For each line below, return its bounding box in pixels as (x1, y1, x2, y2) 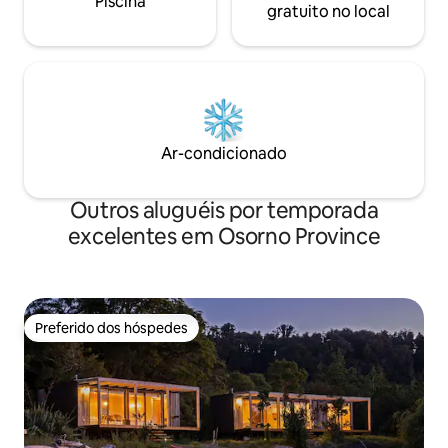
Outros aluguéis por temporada (69, 196, 379, 226)
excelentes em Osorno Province (67, 222, 381, 252)
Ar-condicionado (161, 143, 287, 165)
